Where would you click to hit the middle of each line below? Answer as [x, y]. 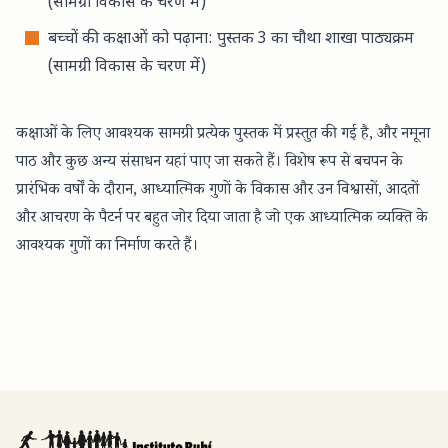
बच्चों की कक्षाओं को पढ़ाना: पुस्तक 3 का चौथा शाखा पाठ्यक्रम [231, 39]
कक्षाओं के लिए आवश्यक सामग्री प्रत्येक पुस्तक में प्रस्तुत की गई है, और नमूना [223, 135]
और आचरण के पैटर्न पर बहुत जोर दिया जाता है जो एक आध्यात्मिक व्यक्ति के [222, 219]
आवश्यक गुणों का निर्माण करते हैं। [107, 247]
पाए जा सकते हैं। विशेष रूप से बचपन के [294, 163]
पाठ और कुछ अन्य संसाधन [90, 163]
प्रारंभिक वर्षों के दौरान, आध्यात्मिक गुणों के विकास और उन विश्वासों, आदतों [217, 191]
